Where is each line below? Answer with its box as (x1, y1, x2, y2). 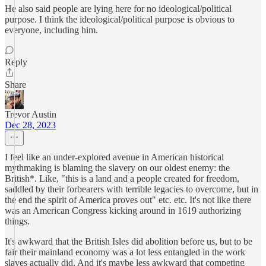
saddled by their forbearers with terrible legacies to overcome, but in (5, 184, 258, 194)
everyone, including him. (5, 25, 98, 35)
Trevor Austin (5, 109, 56, 119)
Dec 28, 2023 (5, 120, 56, 130)
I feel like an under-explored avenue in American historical (5, 152, 224, 162)
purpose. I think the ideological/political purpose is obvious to (5, 14, 235, 24)
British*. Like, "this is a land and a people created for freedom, (5, 173, 239, 183)
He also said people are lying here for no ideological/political (5, 4, 232, 14)
